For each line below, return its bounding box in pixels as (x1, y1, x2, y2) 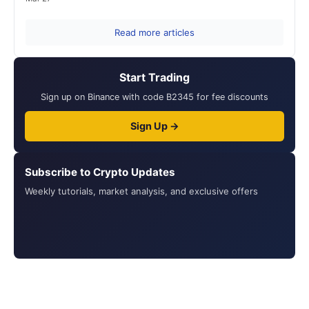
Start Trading (119, 70, 190, 85)
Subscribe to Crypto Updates (25, 166, 175, 179)
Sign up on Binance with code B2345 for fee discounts (41, 92, 268, 103)
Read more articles (114, 27, 195, 39)
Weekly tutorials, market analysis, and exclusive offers (25, 186, 258, 197)
